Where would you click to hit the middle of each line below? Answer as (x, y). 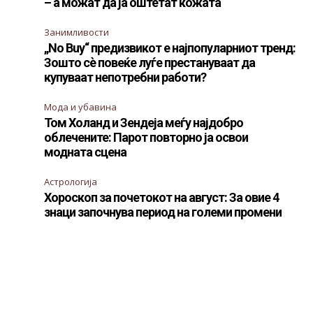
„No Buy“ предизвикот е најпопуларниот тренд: (170, 48)
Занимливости (77, 32)
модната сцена (86, 152)
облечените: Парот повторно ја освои (146, 137)
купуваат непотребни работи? (125, 77)
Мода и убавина (81, 107)
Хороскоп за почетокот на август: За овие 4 (162, 197)
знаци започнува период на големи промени (163, 212)
